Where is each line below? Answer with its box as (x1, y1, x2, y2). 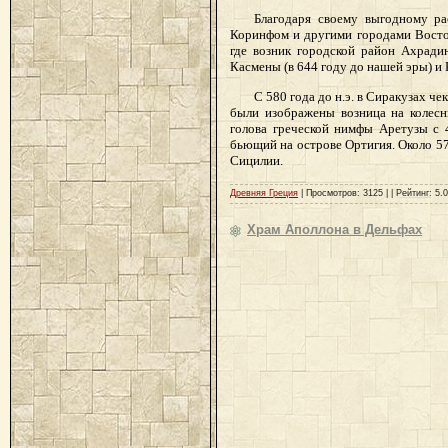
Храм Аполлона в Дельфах (247, 221, 422, 237)
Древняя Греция (230, 187, 298, 198)
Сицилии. (230, 152, 283, 168)
